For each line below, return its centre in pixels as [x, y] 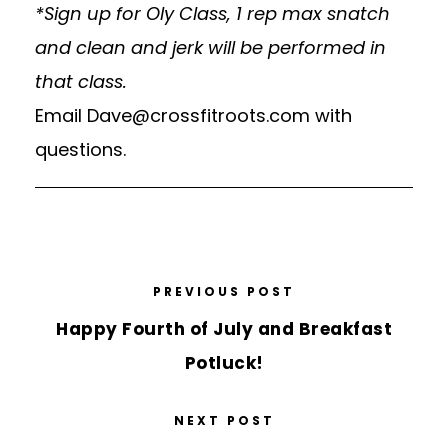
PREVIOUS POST [224, 292]
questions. [80, 150]
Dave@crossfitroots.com [198, 116]
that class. [81, 82]
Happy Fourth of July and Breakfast [224, 329]
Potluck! [224, 363]
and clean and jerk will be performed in [210, 48]
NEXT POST [224, 421]
